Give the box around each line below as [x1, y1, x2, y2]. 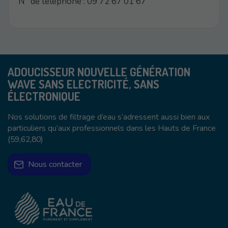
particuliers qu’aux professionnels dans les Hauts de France [7, 123, 216, 134]
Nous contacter [28, 158, 82, 170]
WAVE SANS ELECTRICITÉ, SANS [7, 76, 159, 91]
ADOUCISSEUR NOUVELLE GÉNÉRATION [7, 64, 190, 79]
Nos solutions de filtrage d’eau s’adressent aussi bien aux [7, 111, 210, 123]
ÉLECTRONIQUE [7, 89, 80, 103]
